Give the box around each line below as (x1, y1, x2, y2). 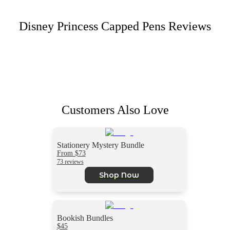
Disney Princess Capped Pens (19, 19, 165, 33)
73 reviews (56, 158, 84, 165)
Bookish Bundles (56, 213, 113, 222)
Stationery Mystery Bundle (56, 140, 144, 149)
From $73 (56, 148, 86, 157)
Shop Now (99, 170, 139, 180)
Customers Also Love (61, 103, 169, 117)
